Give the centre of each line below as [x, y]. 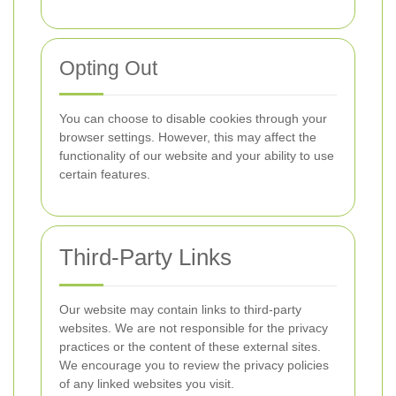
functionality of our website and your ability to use [197, 156]
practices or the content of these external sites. [190, 346]
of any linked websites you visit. [147, 384]
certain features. [105, 174]
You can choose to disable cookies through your [193, 118]
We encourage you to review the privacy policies [194, 365]
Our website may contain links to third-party [180, 309]
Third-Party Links [145, 257]
